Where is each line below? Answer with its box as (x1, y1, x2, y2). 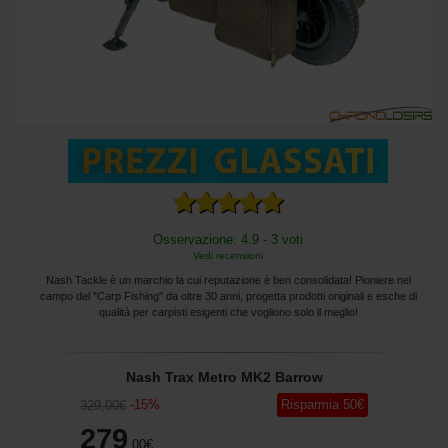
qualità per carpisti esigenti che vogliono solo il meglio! (98, 305, 358, 318)
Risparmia (280, 396, 339, 412)
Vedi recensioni (193, 249, 263, 261)
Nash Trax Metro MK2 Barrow (125, 368, 323, 385)
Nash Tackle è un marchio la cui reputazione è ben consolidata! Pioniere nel (45, 273, 411, 286)
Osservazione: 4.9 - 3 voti (153, 231, 303, 247)
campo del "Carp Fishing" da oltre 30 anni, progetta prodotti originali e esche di (39, 289, 417, 302)
